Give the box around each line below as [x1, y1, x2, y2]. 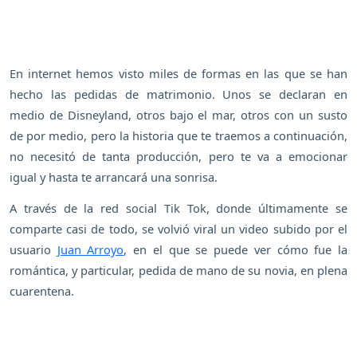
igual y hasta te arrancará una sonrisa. [10, 168, 218, 185]
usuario [10, 241, 57, 257]
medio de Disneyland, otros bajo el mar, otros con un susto [10, 106, 347, 123]
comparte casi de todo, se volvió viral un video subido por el [10, 220, 347, 237]
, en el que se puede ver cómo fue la [124, 241, 348, 257]
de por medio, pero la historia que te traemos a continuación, [10, 127, 347, 143]
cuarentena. [10, 282, 74, 299]
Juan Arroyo [57, 241, 124, 257]
